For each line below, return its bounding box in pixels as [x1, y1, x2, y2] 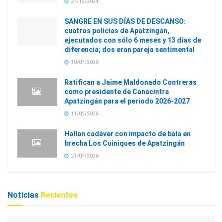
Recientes [41, 190, 78, 200]
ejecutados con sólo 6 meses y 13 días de [64, 36, 201, 44]
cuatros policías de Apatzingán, [64, 26, 169, 35]
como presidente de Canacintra [64, 87, 169, 96]
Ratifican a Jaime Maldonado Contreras [64, 78, 197, 86]
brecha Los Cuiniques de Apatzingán [64, 139, 185, 147]
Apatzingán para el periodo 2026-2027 [64, 97, 190, 105]
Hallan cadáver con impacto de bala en [64, 129, 191, 138]
